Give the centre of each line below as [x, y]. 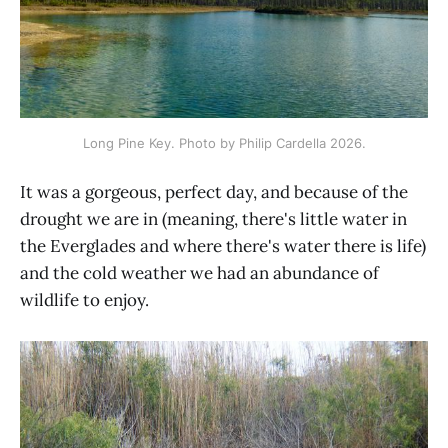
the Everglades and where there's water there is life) [223, 245]
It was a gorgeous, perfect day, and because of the [214, 191]
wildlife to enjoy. [84, 299]
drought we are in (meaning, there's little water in [213, 218]
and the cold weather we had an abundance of [199, 272]
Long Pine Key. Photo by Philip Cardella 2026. [224, 142]
